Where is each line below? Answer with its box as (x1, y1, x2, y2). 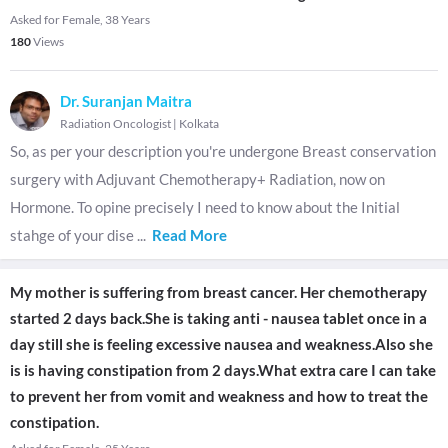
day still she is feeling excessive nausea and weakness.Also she (10, 335, 433, 353)
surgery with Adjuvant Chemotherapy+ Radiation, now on (10, 170, 385, 188)
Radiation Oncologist (60, 116, 171, 131)
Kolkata (179, 116, 219, 131)
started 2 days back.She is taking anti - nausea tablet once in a (10, 309, 427, 327)
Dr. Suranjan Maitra (60, 92, 192, 110)
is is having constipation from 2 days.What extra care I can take (10, 361, 436, 379)
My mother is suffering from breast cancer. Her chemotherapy (10, 283, 427, 301)
